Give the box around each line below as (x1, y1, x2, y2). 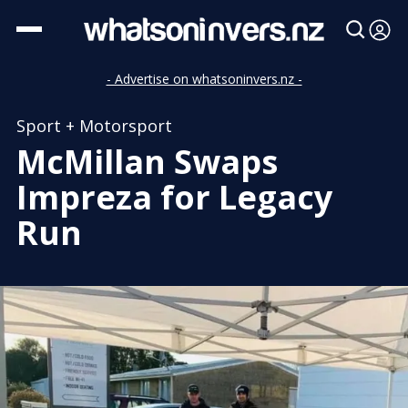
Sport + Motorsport (16, 115, 172, 137)
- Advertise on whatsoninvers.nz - (106, 70, 302, 87)
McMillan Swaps (16, 139, 278, 184)
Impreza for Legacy (16, 175, 332, 219)
